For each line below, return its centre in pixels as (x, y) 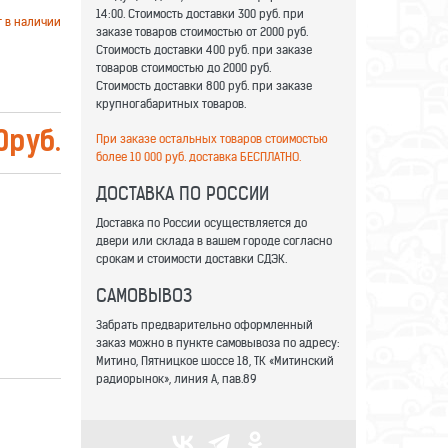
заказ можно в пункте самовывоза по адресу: (218, 343)
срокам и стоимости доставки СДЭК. (191, 259)
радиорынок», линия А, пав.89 (176, 379)
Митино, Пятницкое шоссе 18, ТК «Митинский (215, 361)
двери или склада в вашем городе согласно (214, 241)
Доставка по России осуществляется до (201, 223)
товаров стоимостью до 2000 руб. (185, 68)
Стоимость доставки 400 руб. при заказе (204, 50)
